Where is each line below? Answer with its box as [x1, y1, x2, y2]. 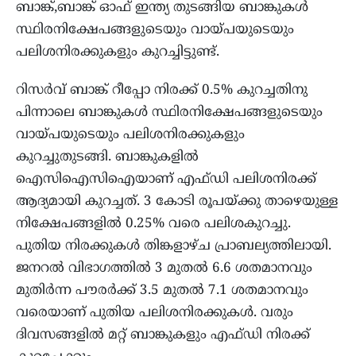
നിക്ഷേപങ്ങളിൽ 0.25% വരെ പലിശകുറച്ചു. [16, 215, 291, 234]
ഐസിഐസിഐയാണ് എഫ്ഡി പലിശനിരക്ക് [16, 171, 316, 189]
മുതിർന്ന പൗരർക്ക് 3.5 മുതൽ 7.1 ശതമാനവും [16, 282, 308, 300]
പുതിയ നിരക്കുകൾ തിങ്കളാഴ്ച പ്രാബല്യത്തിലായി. [16, 238, 331, 256]
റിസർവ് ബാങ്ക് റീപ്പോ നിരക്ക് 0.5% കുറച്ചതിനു [16, 82, 308, 100]
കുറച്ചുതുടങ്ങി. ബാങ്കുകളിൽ [16, 149, 199, 167]
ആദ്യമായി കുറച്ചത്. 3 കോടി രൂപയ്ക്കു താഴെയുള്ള [16, 193, 338, 211]
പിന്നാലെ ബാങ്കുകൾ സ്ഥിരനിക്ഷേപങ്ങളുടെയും [16, 104, 323, 122]
